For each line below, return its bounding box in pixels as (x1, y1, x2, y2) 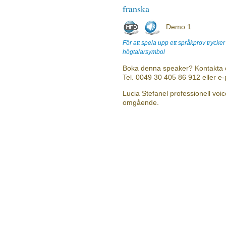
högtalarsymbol (123, 48, 165, 55)
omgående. (123, 98, 159, 106)
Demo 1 (166, 23, 191, 31)
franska (123, 3, 149, 15)
